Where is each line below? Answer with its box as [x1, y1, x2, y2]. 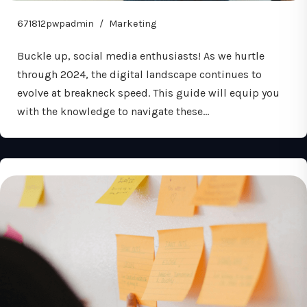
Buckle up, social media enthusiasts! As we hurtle [17, 49, 265, 62]
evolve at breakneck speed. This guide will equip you [17, 86, 280, 99]
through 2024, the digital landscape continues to [17, 68, 262, 81]
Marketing [109, 18, 156, 29]
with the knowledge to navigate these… [17, 105, 212, 118]
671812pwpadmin [17, 18, 94, 29]
